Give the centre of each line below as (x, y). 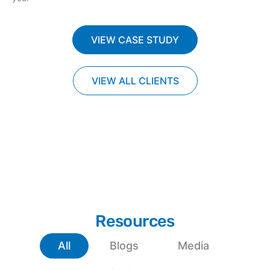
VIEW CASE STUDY (135, 39)
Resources (135, 221)
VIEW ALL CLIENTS (135, 80)
